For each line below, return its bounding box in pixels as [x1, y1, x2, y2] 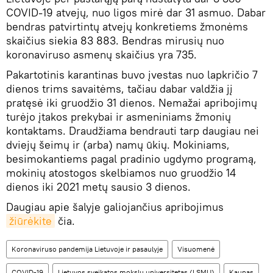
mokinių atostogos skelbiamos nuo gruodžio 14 [6, 166, 236, 180]
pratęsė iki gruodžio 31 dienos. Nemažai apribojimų [6, 96, 257, 110]
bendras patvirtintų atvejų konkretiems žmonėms [6, 19, 248, 34]
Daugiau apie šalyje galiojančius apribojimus [6, 200, 224, 214]
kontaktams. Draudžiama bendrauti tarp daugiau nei [6, 124, 259, 138]
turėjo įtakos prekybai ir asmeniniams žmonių [6, 110, 231, 124]
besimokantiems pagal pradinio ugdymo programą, [6, 152, 257, 166]
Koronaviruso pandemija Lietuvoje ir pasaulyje [12, 244, 163, 254]
